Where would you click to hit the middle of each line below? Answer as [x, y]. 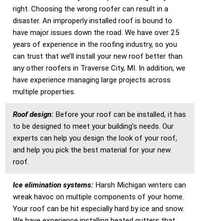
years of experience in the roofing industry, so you [95, 44]
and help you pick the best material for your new [92, 150]
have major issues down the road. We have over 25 [96, 32]
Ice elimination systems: [53, 185]
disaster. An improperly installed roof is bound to [93, 20]
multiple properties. [44, 92]
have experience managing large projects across [92, 80]
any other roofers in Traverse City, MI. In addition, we [99, 68]
